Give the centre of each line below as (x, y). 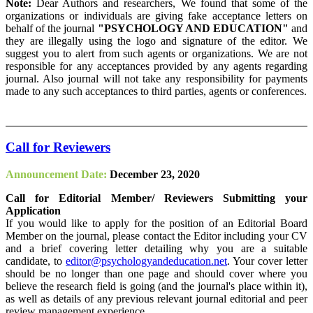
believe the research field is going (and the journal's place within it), (156, 286)
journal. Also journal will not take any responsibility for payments (156, 79)
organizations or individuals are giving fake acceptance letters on (156, 16)
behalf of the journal (52, 29)
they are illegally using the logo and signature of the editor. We (156, 41)
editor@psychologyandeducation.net (146, 261)
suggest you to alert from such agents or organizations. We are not (156, 54)
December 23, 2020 (155, 174)
